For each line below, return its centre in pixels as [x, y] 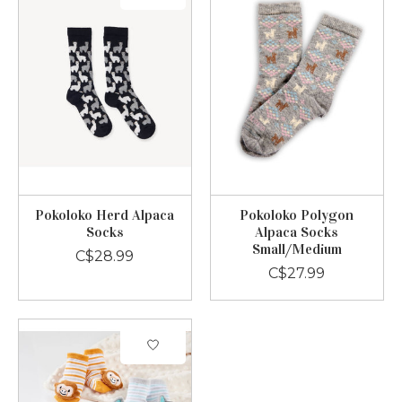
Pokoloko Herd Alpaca [105, 215]
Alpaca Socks [297, 232]
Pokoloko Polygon [297, 215]
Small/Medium [297, 249]
